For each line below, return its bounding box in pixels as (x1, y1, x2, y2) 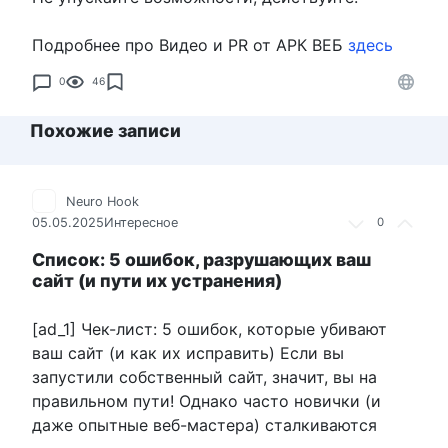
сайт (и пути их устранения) (32, 269, 282, 291)
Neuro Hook (66, 193, 139, 209)
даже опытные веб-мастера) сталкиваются (32, 414, 377, 435)
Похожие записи (30, 120, 181, 142)
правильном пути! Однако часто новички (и (32, 390, 381, 411)
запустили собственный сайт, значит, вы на (32, 366, 377, 387)
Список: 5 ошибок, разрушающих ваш (32, 248, 371, 270)
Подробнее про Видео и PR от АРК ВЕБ (32, 35, 348, 56)
